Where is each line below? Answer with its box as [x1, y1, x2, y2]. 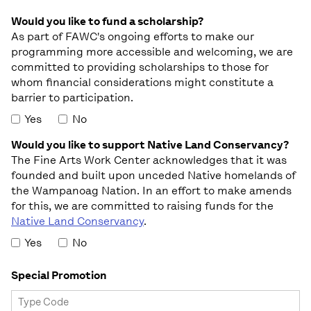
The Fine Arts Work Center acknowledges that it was [11, 153, 287, 167]
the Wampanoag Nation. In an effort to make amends [11, 183, 292, 197]
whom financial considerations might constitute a [11, 75, 274, 89]
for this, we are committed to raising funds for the [11, 199, 274, 212]
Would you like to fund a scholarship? [11, 14, 203, 28]
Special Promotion [11, 268, 107, 282]
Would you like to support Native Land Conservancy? [11, 137, 289, 151]
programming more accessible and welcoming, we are [11, 44, 293, 58]
